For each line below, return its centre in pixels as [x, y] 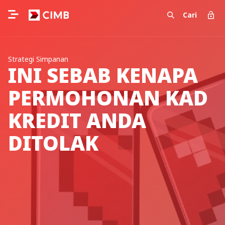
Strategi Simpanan [38, 59]
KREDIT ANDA [77, 120]
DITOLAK [53, 143]
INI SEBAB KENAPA [103, 75]
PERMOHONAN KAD [108, 98]
